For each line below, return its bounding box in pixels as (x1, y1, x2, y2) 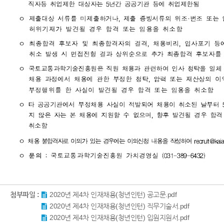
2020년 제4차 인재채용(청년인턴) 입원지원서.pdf (49, 213, 189, 221)
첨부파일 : (10, 190, 39, 198)
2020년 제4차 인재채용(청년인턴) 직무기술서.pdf (49, 202, 189, 210)
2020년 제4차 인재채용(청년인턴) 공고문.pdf (49, 190, 176, 198)
